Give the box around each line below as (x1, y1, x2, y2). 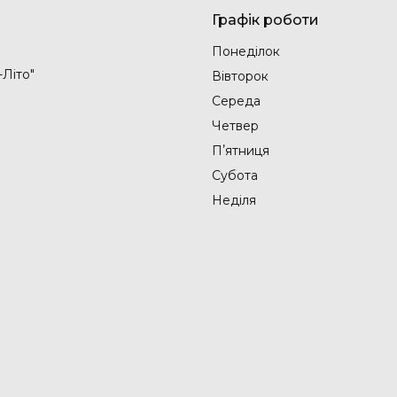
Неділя (212, 192, 256, 209)
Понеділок (212, 43, 280, 60)
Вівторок (212, 68, 269, 85)
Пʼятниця (212, 143, 269, 160)
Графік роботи (212, 12, 319, 29)
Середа (212, 93, 261, 110)
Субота (212, 167, 258, 184)
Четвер (212, 118, 259, 135)
